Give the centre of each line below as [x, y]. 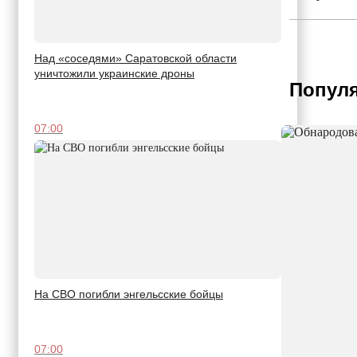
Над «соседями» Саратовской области [135, 59]
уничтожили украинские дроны [114, 74]
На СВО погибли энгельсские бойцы [129, 294]
